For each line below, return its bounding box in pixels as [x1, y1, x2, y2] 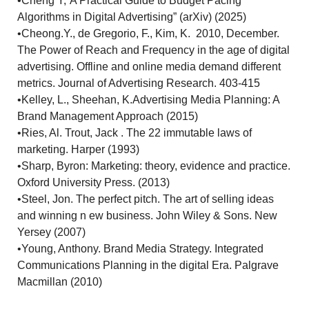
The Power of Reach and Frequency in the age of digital [17, 44, 290, 57]
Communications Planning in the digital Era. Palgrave [17, 259, 279, 272]
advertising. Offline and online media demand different [17, 61, 281, 73]
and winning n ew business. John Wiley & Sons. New [17, 210, 278, 222]
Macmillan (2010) [17, 276, 103, 288]
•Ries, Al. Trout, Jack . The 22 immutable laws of [17, 127, 252, 139]
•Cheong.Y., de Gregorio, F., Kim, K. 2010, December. [17, 28, 280, 40]
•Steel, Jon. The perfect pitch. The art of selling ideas [17, 193, 275, 206]
